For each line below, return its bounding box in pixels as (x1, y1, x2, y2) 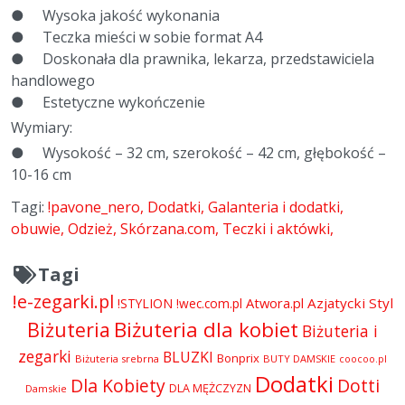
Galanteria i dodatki (208, 197, 340, 218)
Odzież (68, 219, 113, 240)
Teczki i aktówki (222, 219, 330, 240)
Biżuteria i (302, 320, 378, 343)
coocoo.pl (339, 353, 387, 366)
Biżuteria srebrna (75, 352, 159, 366)
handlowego (11, 71, 95, 91)
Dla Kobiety (71, 373, 165, 399)
